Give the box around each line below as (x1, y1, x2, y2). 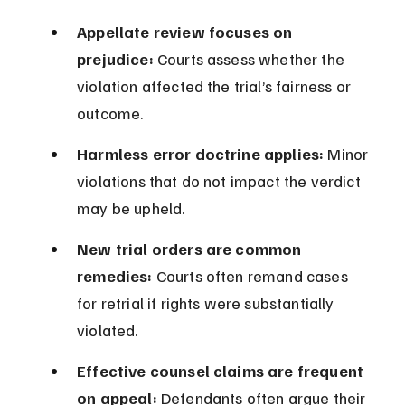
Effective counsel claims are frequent (77, 361, 368, 381)
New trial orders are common (77, 239, 306, 259)
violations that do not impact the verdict (77, 171, 364, 192)
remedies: (77, 266, 153, 287)
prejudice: (77, 49, 154, 70)
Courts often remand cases (152, 266, 352, 287)
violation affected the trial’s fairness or (77, 76, 355, 97)
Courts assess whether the (153, 49, 349, 70)
